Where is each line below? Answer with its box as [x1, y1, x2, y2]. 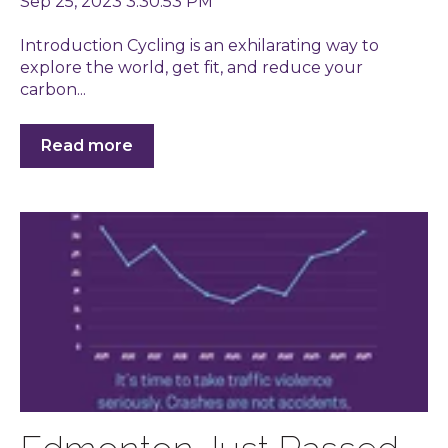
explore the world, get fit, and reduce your [20, 58, 363, 78]
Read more [41, 135, 133, 155]
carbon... [20, 80, 86, 100]
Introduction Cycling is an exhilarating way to [20, 36, 379, 56]
